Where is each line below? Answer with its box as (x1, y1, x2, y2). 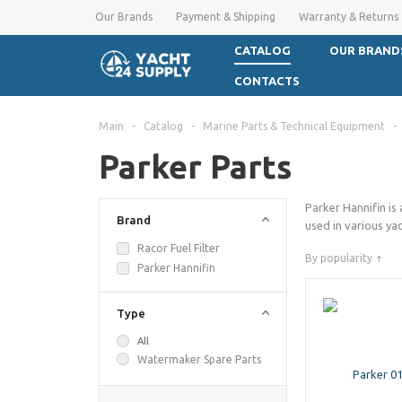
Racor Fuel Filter (137, 242, 220, 254)
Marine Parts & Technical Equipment (203, 120, 385, 132)
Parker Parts (99, 148, 292, 185)
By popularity (305, 252, 372, 264)
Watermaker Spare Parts (137, 354, 261, 365)
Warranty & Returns (299, 11, 398, 22)
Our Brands (95, 11, 153, 22)
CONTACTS (234, 74, 300, 87)
